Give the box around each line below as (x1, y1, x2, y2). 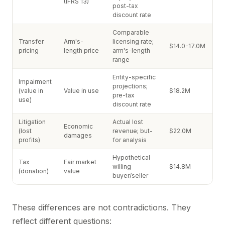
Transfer (19, 38, 44, 45)
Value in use (64, 87, 99, 94)
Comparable (113, 29, 149, 36)
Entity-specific (113, 73, 156, 81)
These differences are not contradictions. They (12, 202, 191, 212)
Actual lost (113, 118, 143, 126)
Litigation (19, 118, 46, 126)
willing (113, 163, 131, 170)
